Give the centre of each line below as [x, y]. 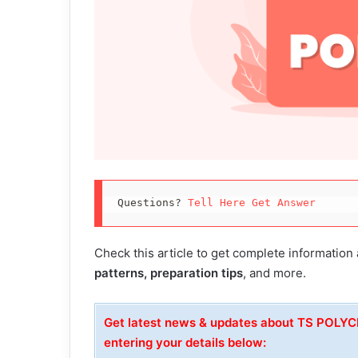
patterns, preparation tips [169, 273]
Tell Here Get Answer [251, 203]
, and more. [274, 273]
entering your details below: [185, 342]
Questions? [152, 203]
